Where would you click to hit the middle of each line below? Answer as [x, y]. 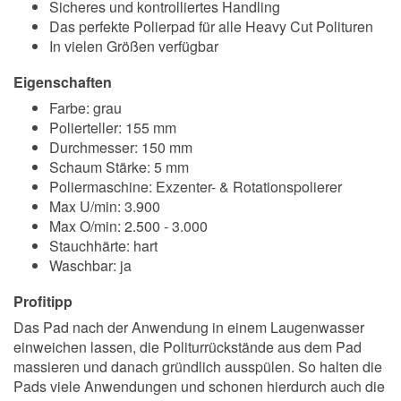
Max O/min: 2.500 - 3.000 [128, 226]
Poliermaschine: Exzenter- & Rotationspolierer [196, 187]
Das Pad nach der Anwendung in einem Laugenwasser [189, 327]
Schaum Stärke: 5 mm [119, 167]
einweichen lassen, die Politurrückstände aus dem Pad [188, 347]
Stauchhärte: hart [103, 246]
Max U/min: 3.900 [105, 206]
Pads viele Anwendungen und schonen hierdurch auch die [199, 386]
